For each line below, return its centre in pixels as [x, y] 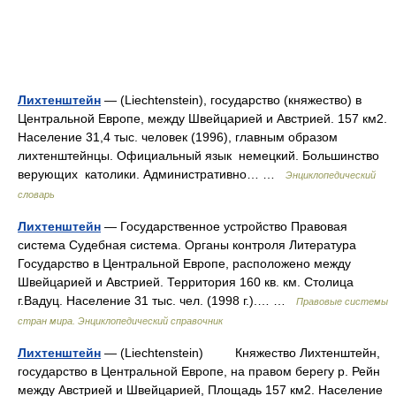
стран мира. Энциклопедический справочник [120, 320]
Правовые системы [342, 301]
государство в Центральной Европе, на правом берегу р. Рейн [199, 371]
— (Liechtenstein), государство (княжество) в [231, 99]
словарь [36, 194]
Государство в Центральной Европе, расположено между [184, 263]
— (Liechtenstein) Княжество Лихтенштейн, [240, 352]
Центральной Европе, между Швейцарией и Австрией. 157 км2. [202, 118]
